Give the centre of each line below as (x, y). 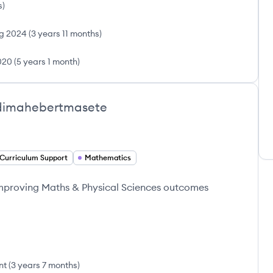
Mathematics (108, 158)
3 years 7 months (44, 265)
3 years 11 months (65, 34)
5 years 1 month (47, 62)
